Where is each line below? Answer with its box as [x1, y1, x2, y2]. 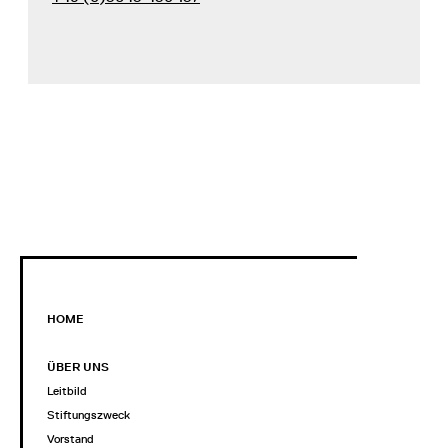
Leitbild [47, 383, 87, 398]
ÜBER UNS [47, 359, 109, 374]
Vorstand [47, 431, 94, 446]
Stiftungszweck [47, 407, 130, 422]
